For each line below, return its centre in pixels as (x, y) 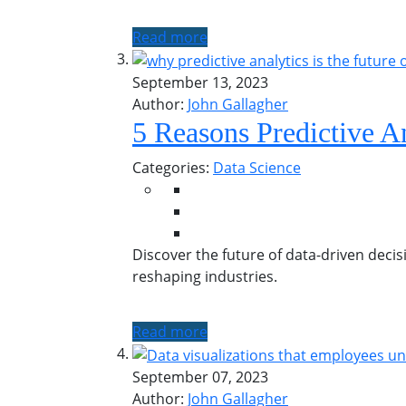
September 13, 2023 (200, 83)
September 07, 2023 (200, 377)
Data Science (257, 168)
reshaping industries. (205, 277)
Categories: (173, 168)
